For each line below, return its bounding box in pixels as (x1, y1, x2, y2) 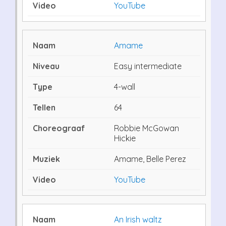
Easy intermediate (114, 61, 182, 71)
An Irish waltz (114, 214, 162, 224)
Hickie (114, 133, 136, 143)
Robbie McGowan (114, 123, 179, 133)
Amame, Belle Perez (114, 153, 186, 164)
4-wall (114, 81, 135, 92)
